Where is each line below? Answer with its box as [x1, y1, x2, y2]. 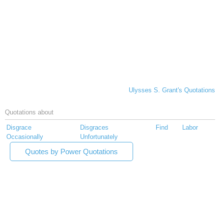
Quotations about [5, 109, 54, 116]
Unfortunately [80, 133, 118, 141]
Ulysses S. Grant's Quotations [129, 86, 215, 94]
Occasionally [6, 133, 43, 141]
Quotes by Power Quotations [25, 147, 118, 156]
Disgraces [80, 124, 109, 132]
